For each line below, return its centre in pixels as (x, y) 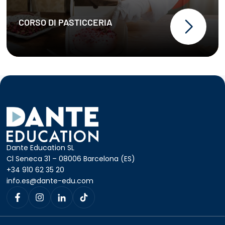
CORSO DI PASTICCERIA (66, 22)
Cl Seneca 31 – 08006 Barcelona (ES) (71, 159)
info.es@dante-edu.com (50, 181)
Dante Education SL (41, 148)
